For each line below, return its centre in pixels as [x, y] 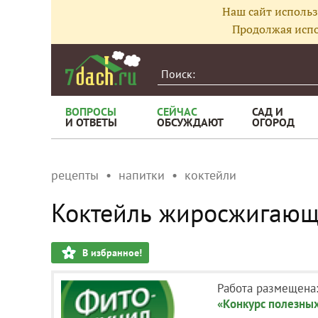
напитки [142, 175]
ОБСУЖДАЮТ [190, 122]
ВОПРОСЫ [91, 111]
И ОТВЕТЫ [91, 122]
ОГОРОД [273, 122]
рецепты [75, 175]
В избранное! [112, 253]
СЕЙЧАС [177, 111]
